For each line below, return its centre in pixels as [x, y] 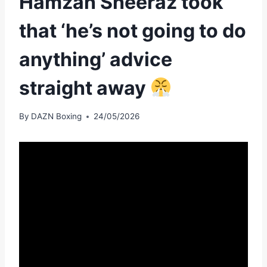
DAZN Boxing [57, 117]
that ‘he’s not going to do [133, 30]
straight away [85, 88]
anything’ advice [96, 59]
